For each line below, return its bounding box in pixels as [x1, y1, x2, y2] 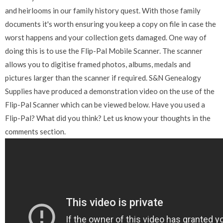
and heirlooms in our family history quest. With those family [5, 6, 201, 15]
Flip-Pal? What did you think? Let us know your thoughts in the [5, 113, 211, 123]
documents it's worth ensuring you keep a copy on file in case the [5, 19, 216, 29]
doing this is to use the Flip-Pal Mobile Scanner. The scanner [5, 46, 203, 56]
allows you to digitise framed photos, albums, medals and [5, 60, 191, 69]
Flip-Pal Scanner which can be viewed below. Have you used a [5, 100, 205, 110]
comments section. [5, 127, 66, 136]
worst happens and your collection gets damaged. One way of [5, 33, 207, 42]
